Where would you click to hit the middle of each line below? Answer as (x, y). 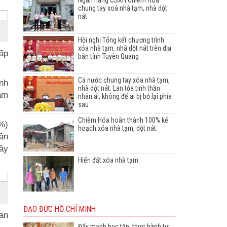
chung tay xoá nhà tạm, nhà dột (123, 8)
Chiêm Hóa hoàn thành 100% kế (123, 120)
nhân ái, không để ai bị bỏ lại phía (125, 97)
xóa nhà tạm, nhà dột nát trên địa (125, 48)
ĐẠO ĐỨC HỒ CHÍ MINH (60, 210)
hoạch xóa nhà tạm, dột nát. (118, 128)
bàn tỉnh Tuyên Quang (108, 56)
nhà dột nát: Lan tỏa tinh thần (119, 88)
